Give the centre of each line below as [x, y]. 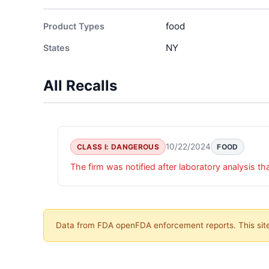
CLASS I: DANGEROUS [118, 147]
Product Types [74, 26]
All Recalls [80, 86]
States [56, 48]
